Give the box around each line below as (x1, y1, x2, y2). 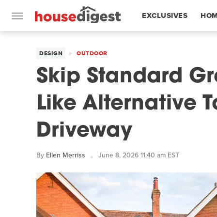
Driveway (36, 121, 132, 142)
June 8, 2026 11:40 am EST (98, 150, 179, 160)
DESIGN (39, 49, 62, 58)
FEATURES (142, 41, 180, 52)
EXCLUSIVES (142, 10, 187, 21)
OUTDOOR (77, 49, 108, 58)
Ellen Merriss (46, 150, 85, 160)
